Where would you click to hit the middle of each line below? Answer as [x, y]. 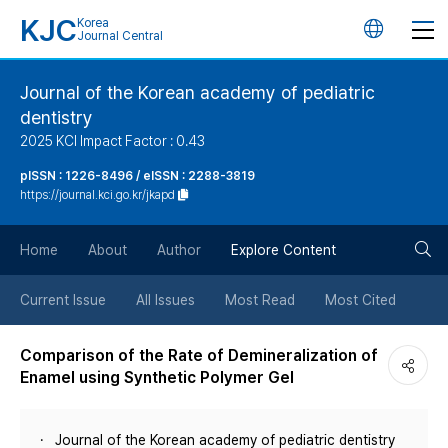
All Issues [165, 300]
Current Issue [63, 300]
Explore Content [283, 250]
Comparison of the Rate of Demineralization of [199, 355]
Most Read [260, 300]
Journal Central [120, 36]
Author [179, 250]
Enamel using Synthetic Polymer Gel [157, 377]
